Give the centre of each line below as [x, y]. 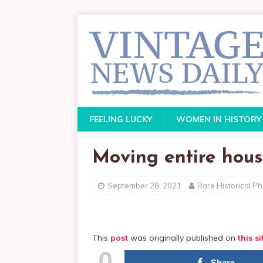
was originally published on [183, 238]
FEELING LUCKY [121, 119]
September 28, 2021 [144, 186]
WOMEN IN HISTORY [219, 119]
